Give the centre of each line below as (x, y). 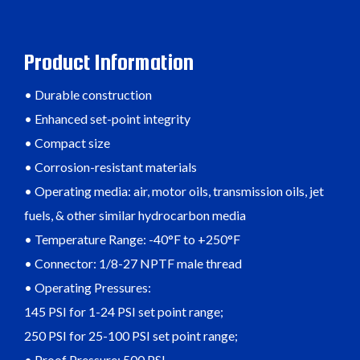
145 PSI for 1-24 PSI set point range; (124, 312)
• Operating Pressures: (88, 288)
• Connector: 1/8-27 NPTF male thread (133, 264)
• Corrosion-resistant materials (110, 167)
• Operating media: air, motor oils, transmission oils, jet (174, 191)
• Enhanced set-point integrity (107, 119)
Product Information (109, 62)
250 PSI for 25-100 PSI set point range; (131, 336)
